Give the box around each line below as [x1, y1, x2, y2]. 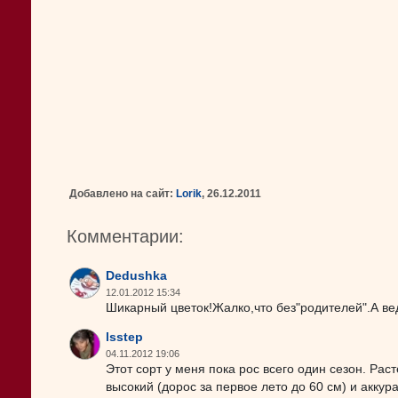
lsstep [106, 330, 143, 344]
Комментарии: [67, 227, 184, 246]
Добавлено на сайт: [69, 188, 176, 199]
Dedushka [106, 269, 167, 283]
